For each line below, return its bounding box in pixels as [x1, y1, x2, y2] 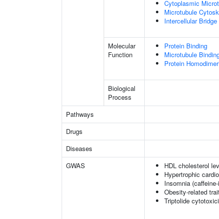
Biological [108, 84, 135, 93]
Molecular [108, 41, 135, 50]
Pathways [66, 109, 94, 119]
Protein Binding [164, 41, 207, 50]
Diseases [66, 144, 92, 153]
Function [108, 50, 132, 59]
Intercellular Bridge [164, 16, 217, 25]
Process [108, 92, 131, 102]
